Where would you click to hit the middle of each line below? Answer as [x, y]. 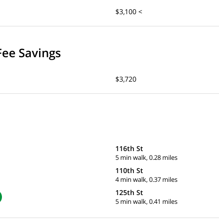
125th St [129, 193]
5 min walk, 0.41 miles [146, 202]
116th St [129, 149]
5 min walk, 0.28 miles [146, 158]
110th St [129, 171]
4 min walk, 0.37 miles [146, 180]
